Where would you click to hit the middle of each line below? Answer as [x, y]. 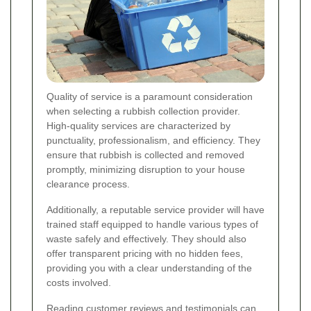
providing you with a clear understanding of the [149, 268]
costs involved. [79, 283]
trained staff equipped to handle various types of [152, 225]
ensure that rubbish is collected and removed [145, 155]
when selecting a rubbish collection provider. [143, 111]
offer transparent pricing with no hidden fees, [145, 254]
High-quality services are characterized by [138, 126]
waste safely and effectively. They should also [146, 239]
